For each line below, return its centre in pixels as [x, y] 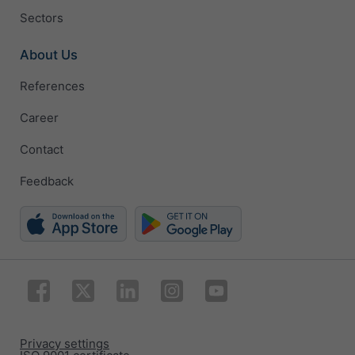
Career [39, 118]
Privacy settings [65, 343]
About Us [49, 54]
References [52, 86]
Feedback [47, 181]
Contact [42, 150]
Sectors [42, 18]
